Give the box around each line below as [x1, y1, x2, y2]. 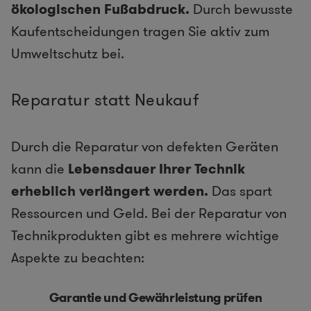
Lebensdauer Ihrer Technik [65, 159, 245, 179]
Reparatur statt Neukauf [11, 88, 199, 112]
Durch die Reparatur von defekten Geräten [11, 137, 278, 157]
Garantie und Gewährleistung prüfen [49, 289, 262, 308]
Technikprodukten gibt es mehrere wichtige [11, 226, 279, 246]
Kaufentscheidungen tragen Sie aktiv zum [11, 22, 269, 42]
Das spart [208, 181, 272, 201]
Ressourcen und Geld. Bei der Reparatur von [11, 203, 287, 224]
